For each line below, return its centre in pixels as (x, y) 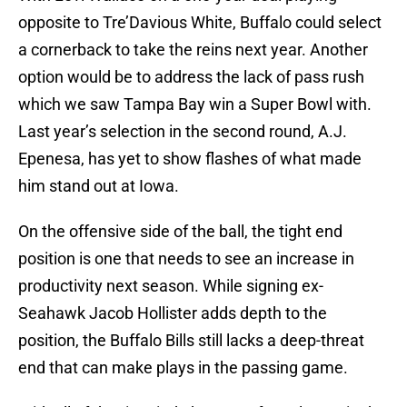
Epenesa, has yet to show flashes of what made (190, 159)
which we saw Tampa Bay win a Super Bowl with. (195, 104)
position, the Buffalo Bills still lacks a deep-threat (191, 341)
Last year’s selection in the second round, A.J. (183, 132)
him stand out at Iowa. (99, 186)
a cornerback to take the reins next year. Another (193, 50)
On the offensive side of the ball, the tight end (180, 232)
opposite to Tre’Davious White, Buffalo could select (200, 23)
